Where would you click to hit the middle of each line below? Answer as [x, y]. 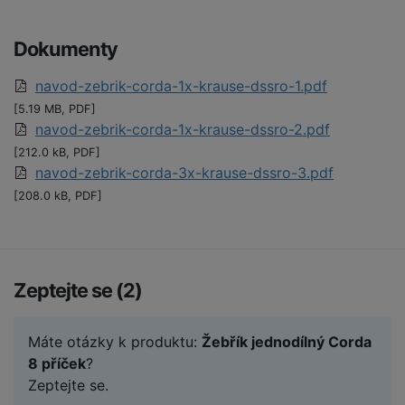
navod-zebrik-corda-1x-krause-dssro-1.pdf [181, 86]
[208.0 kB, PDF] [58, 196]
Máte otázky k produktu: [115, 342]
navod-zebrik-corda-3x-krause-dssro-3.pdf [184, 173]
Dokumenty [66, 49]
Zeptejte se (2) [78, 291]
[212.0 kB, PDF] [57, 153]
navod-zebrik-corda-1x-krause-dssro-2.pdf [183, 130]
